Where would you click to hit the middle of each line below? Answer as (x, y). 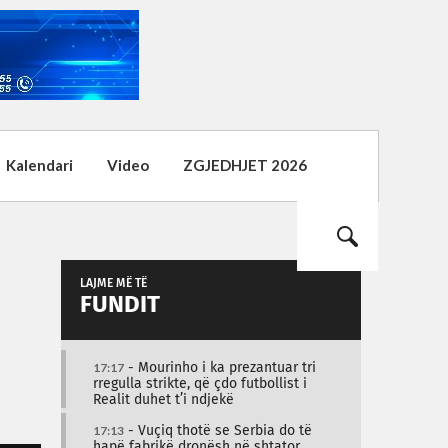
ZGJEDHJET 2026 (245, 165)
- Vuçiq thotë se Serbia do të (218, 431)
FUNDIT (120, 305)
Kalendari (39, 165)
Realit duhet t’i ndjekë (163, 400)
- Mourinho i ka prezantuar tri (220, 368)
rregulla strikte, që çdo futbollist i (200, 384)
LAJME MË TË (113, 284)
